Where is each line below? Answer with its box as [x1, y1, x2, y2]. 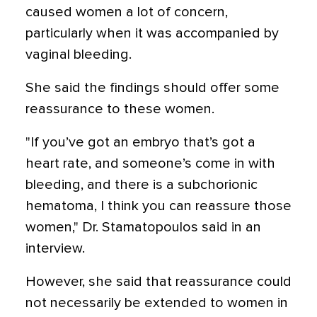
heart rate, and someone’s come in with [25, 156, 275, 171]
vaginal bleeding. [25, 47, 132, 62]
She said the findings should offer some [25, 81, 279, 95]
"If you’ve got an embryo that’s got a [25, 135, 255, 149]
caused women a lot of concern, [25, 5, 228, 19]
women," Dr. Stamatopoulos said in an [25, 220, 261, 234]
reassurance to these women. [25, 102, 214, 116]
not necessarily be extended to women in [25, 296, 288, 310]
